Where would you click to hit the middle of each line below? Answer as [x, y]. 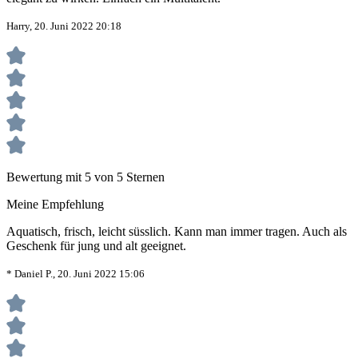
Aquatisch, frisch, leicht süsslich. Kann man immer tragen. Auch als [177, 232]
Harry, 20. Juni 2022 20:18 [64, 26]
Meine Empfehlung [55, 205]
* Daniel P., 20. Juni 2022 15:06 [76, 274]
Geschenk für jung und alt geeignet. [96, 246]
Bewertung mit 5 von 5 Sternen [86, 177]
